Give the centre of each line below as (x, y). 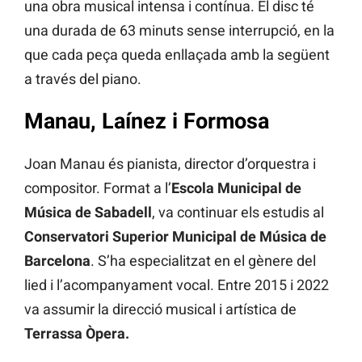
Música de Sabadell (88, 212)
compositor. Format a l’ (98, 187)
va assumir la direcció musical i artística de (160, 309)
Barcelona (57, 260)
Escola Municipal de (236, 187)
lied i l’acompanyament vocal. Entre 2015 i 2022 (177, 284)
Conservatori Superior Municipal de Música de (175, 236)
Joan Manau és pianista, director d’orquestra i (170, 163)
